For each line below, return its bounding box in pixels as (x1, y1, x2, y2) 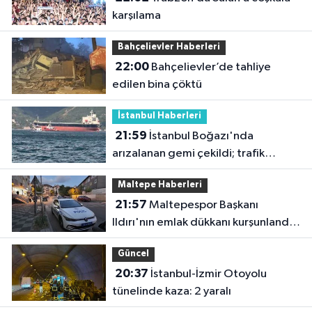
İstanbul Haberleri (117, 111, 201, 121)
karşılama (111, 9, 161, 22)
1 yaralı (111, 233, 147, 246)
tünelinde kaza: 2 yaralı (111, 285, 231, 297)
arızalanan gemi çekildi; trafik (111, 147, 265, 159)
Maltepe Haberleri (117, 180, 202, 190)
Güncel (117, 249, 149, 259)
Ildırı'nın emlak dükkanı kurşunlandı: (111, 216, 295, 228)
